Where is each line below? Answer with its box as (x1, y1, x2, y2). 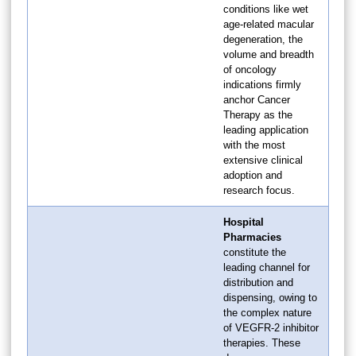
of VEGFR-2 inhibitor (223, 321, 319, 334)
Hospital (223, 215, 264, 228)
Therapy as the (223, 108, 292, 121)
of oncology (223, 63, 277, 75)
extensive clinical (223, 153, 303, 166)
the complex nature (223, 306, 311, 319)
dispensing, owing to (223, 291, 317, 304)
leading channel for (223, 261, 310, 273)
